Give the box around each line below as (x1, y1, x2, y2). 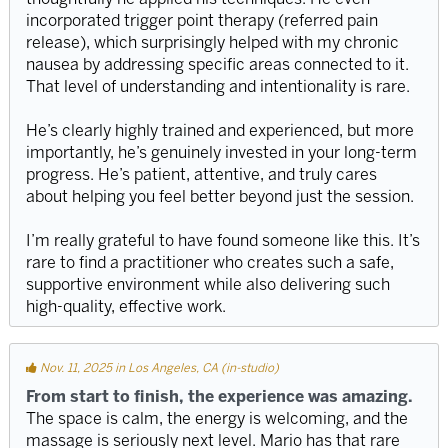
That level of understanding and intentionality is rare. (25, 77, 410, 97)
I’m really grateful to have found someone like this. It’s (25, 231, 420, 251)
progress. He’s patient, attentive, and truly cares (25, 165, 377, 185)
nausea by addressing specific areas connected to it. (25, 55, 409, 75)
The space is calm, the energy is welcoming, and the (25, 408, 408, 428)
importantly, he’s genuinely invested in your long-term (25, 143, 417, 163)
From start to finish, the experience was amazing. (25, 386, 413, 406)
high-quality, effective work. (25, 297, 226, 317)
